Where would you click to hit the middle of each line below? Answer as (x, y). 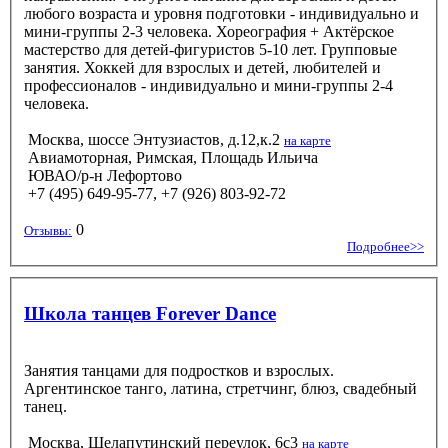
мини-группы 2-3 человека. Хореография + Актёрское (209, 31)
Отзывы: (48, 230)
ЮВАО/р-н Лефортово (103, 175)
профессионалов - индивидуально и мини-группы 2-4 (149, 85)
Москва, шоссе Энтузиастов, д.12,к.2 (154, 139)
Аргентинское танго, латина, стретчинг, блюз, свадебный (220, 388)
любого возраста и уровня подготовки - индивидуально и (221, 13)
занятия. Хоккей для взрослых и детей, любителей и (95, 67)
